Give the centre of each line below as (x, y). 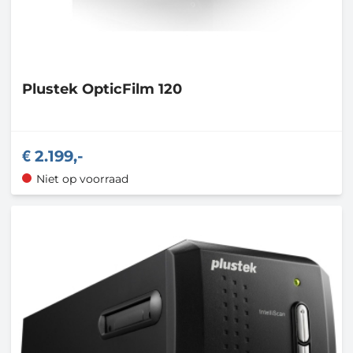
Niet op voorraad (82, 178)
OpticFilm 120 (132, 89)
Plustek (52, 89)
